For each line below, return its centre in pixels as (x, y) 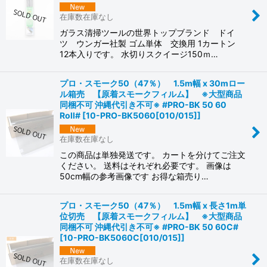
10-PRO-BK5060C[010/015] (122, 237)
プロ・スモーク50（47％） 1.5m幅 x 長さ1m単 (153, 205)
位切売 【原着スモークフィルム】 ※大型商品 (151, 216)
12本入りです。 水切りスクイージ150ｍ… (139, 54)
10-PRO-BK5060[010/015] (142, 115)
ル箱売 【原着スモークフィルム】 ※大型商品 (151, 94)
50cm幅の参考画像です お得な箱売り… (134, 176)
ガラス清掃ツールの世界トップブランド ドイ (147, 32)
